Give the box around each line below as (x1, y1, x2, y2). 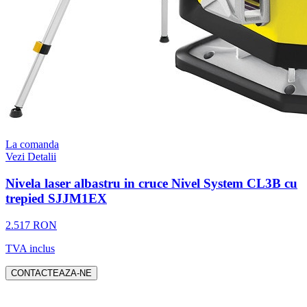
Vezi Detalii (5, 151, 56, 163)
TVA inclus (5, 242, 55, 254)
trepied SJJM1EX (5, 191, 107, 206)
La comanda (5, 138, 59, 151)
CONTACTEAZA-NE (11, 267, 92, 278)
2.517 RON (5, 219, 57, 231)
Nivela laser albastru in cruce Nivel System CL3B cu (5, 175, 297, 191)
